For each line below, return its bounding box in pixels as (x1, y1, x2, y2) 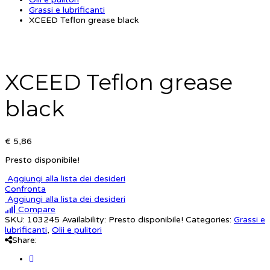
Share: (12, 235, 37, 246)
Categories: (186, 215, 231, 225)
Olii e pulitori (52, 225, 102, 236)
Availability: (62, 215, 106, 225)
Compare (16, 204, 55, 215)
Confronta (5, 184, 46, 195)
